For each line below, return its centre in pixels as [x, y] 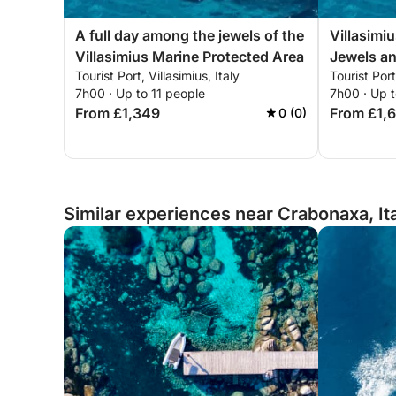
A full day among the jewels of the [190, 35]
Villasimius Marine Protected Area [190, 57]
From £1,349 [118, 113]
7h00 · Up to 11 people [140, 93]
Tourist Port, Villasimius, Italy [157, 76]
